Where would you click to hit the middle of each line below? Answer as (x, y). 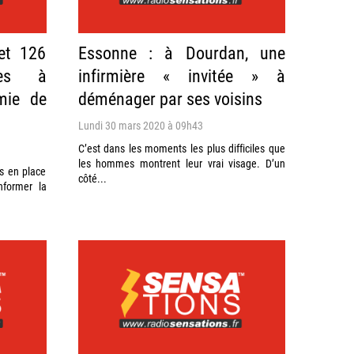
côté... (92, 178)
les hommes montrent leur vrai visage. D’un (181, 163)
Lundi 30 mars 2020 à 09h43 (140, 125)
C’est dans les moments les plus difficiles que (181, 148)
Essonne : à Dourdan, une (181, 52)
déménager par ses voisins (170, 98)
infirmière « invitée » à (181, 75)
